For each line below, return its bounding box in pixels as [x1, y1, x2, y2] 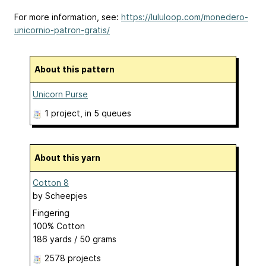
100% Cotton [33, 221, 85, 232]
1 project [45, 108, 80, 119]
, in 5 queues [80, 108, 131, 119]
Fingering [33, 208, 69, 218]
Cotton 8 [33, 178, 69, 188]
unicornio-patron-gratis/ [14, 25, 110, 36]
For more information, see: [14, 12, 121, 23]
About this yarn [40, 153, 100, 163]
